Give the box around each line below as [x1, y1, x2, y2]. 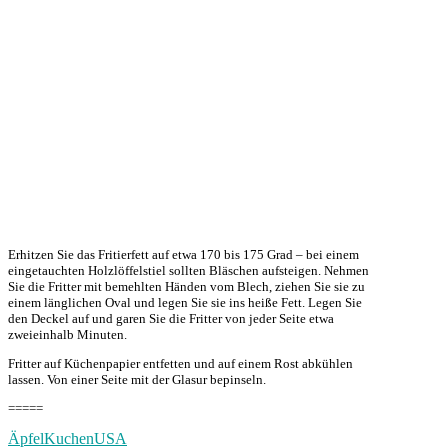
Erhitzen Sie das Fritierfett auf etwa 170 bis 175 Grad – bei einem [8, 246, 359, 262]
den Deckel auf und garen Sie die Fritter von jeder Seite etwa [8, 310, 334, 326]
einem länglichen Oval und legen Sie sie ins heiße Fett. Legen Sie [8, 294, 362, 310]
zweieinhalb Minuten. [8, 326, 127, 342]
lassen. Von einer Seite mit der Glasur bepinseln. [8, 371, 266, 387]
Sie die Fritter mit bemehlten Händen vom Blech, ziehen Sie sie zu [8, 278, 365, 294]
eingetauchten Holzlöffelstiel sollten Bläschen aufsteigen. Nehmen [8, 262, 369, 278]
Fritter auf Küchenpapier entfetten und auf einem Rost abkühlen [8, 355, 353, 371]
